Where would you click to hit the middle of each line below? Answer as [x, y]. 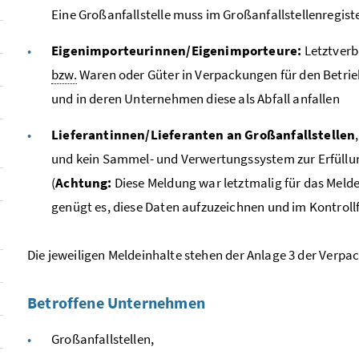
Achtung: [84, 182]
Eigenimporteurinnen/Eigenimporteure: [177, 50]
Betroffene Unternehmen [116, 302]
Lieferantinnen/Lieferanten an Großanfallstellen [204, 134]
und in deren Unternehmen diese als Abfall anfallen [196, 98]
